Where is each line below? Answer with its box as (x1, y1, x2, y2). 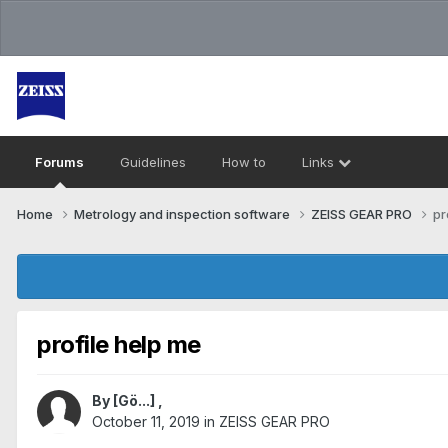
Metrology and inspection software (74, 205, 293, 222)
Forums (35, 154, 84, 170)
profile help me (37, 329, 201, 359)
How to (222, 154, 266, 170)
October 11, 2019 (92, 413, 200, 431)
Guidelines (120, 154, 186, 170)
